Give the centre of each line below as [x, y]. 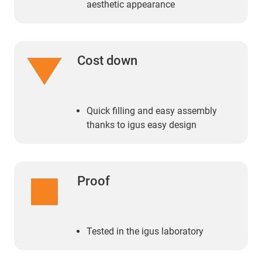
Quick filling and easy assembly [152, 111]
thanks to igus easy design [142, 125]
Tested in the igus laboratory [145, 231]
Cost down [107, 60]
